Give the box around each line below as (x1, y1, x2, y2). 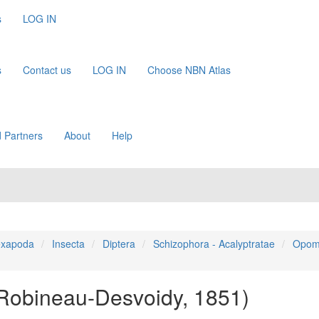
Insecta (51, 236, 85, 251)
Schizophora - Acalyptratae (152, 236, 275, 251)
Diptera (102, 236, 135, 251)
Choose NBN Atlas (147, 63, 231, 77)
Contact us (23, 63, 71, 77)
